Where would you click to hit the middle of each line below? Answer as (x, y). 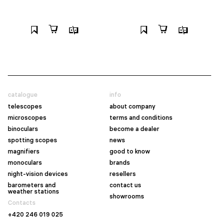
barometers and (32, 185)
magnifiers (24, 152)
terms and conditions (141, 118)
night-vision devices (38, 174)
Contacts (22, 203)
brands (120, 163)
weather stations (33, 192)
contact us (125, 185)
